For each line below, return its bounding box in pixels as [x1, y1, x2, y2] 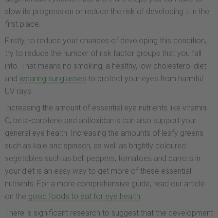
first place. [5, 19, 40, 29]
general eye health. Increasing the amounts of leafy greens [5, 128, 203, 138]
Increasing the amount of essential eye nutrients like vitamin [5, 103, 206, 112]
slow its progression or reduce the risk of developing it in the [5, 6, 209, 16]
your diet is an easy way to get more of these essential [5, 166, 191, 176]
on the [5, 191, 28, 201]
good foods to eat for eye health [28, 191, 140, 201]
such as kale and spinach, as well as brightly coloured [5, 141, 186, 150]
